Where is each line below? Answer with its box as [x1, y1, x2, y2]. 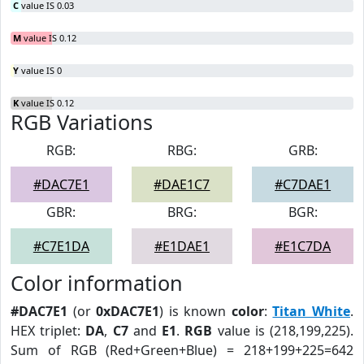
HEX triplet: [11, 322, 86, 340]
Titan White [272, 302, 351, 320]
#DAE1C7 [154, 175, 210, 193]
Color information [11, 269, 183, 297]
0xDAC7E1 [96, 302, 160, 320]
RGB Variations [11, 108, 153, 136]
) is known [159, 302, 232, 320]
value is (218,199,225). [212, 322, 354, 340]
